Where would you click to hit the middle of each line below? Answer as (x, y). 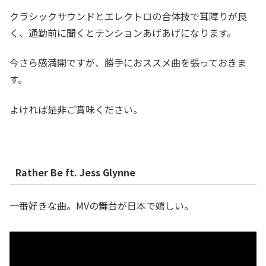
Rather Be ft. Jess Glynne (75, 172)
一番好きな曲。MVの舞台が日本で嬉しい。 (102, 205)
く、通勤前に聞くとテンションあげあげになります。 (123, 32)
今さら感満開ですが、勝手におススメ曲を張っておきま (128, 63)
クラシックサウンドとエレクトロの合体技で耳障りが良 (128, 16)
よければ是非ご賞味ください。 (76, 109)
